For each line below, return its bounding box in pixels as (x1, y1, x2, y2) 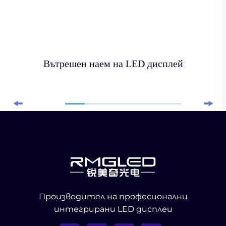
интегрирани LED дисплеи (53, 204, 173, 214)
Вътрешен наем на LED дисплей (43, 58, 183, 70)
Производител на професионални (38, 192, 188, 202)
